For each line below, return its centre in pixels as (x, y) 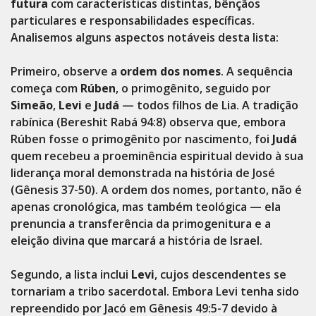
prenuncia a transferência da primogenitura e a (141, 224)
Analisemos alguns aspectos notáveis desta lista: (145, 37)
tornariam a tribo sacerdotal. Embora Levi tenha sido (155, 291)
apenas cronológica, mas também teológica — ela (146, 207)
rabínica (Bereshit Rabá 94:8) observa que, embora (148, 122)
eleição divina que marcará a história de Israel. (136, 241)
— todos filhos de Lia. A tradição (209, 105)
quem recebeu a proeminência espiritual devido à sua (157, 156)
